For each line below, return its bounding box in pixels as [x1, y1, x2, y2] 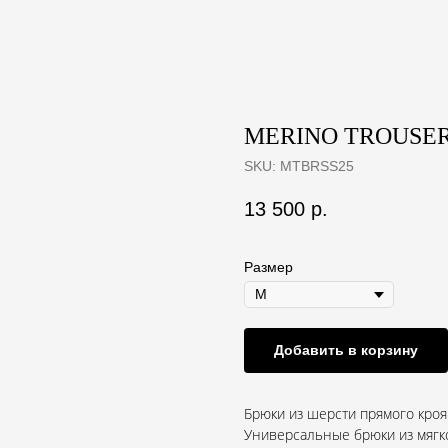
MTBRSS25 [280, 158, 354, 174]
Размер [244, 259, 293, 276]
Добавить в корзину [274, 342, 418, 359]
